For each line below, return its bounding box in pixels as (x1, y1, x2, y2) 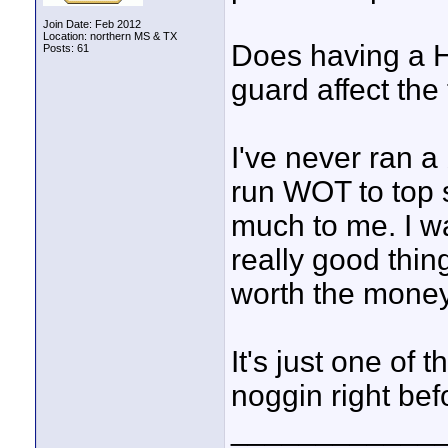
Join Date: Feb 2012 (43, 18, 141, 30)
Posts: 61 (43, 42, 89, 54)
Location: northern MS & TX (43, 30, 177, 42)
